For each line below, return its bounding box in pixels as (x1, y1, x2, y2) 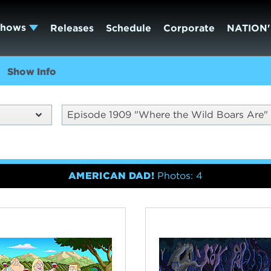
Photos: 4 (157, 170, 203, 181)
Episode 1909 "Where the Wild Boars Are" (67, 109, 269, 120)
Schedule (105, 22, 151, 34)
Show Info (7, 66, 57, 77)
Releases (50, 22, 94, 34)
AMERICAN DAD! (68, 170, 155, 181)
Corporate (163, 22, 215, 34)
